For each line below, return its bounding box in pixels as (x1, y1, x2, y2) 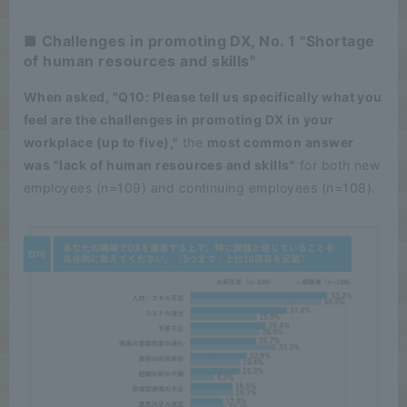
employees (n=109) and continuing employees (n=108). (24, 179, 376, 195)
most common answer (206, 134, 354, 150)
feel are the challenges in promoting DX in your (24, 111, 334, 127)
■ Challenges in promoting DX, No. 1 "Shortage (24, 31, 375, 50)
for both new (295, 156, 381, 173)
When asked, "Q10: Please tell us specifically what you (24, 88, 382, 104)
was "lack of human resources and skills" (24, 156, 296, 173)
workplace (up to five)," (24, 134, 179, 150)
